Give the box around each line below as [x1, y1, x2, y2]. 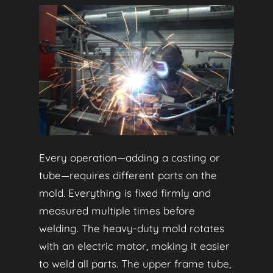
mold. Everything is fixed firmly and [39, 186, 211, 200]
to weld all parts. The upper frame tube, [39, 257, 231, 271]
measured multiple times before [39, 204, 195, 218]
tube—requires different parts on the [39, 169, 217, 182]
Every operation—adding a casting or [39, 151, 220, 165]
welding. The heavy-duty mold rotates [39, 222, 224, 235]
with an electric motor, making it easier [39, 239, 230, 253]
